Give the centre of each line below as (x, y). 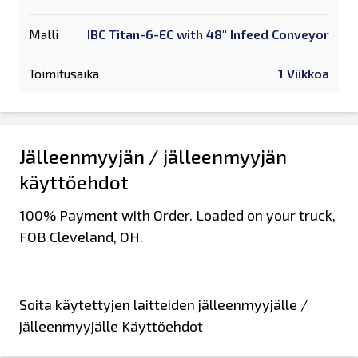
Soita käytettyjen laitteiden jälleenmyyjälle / (163, 304)
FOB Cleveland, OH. (81, 237)
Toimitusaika (64, 73)
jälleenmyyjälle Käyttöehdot (111, 326)
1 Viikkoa (304, 73)
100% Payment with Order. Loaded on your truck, (177, 215)
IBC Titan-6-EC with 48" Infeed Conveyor (208, 34)
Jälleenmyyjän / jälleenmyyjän (153, 156)
